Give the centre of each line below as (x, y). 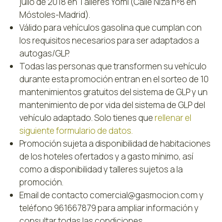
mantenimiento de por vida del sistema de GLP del (112, 105)
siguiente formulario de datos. (76, 131)
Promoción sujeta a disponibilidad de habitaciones (115, 144)
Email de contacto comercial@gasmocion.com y (112, 195)
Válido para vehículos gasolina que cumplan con (111, 28)
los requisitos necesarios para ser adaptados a (110, 41)
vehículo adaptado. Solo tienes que (87, 118)
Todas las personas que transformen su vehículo (113, 66)
